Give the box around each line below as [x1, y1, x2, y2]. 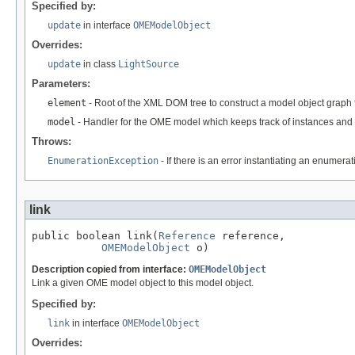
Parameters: [32, 77, 90, 90]
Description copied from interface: [32, 263, 189, 275]
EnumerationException [48, 155, 158, 166]
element [48, 97, 86, 109]
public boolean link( [32, 229, 158, 242]
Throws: [32, 135, 71, 147]
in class [81, 58, 118, 70]
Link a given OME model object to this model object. [32, 277, 254, 288]
